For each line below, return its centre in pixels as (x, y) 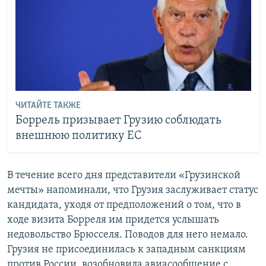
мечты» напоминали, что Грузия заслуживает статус (133, 190)
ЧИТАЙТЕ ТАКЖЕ (48, 106)
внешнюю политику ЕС (78, 136)
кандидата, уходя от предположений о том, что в (124, 205)
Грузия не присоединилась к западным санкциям (126, 249)
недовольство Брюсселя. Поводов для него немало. (128, 235)
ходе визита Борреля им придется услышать (113, 220)
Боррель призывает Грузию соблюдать (118, 121)
